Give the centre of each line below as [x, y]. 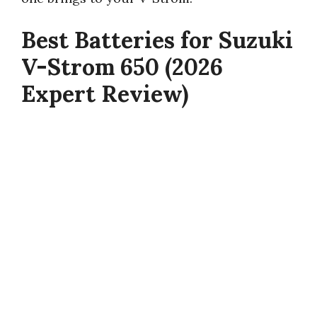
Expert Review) [105, 93]
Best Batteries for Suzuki [157, 40]
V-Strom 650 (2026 [122, 67]
